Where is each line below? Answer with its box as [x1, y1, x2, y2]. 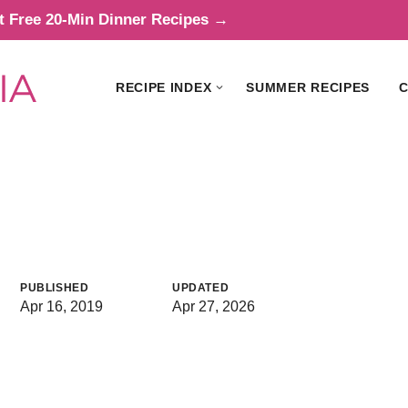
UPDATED [172, 280, 229, 294]
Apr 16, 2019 [20, 298, 103, 314]
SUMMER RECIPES [246, 80, 371, 95]
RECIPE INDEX [115, 80, 212, 95]
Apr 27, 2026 [172, 298, 255, 314]
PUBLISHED [20, 280, 89, 294]
